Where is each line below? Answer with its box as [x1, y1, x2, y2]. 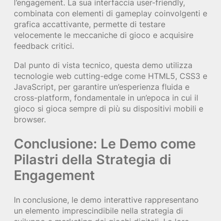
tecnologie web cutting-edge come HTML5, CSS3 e [14, 71, 207, 81]
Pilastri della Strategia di [14, 151, 171, 168]
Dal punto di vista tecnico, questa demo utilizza [14, 60, 192, 70]
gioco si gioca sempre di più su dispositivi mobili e [14, 103, 203, 113]
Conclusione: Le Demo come [14, 135, 196, 152]
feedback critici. [14, 41, 74, 51]
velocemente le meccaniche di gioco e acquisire [14, 30, 193, 40]
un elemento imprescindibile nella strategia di [14, 206, 183, 216]
